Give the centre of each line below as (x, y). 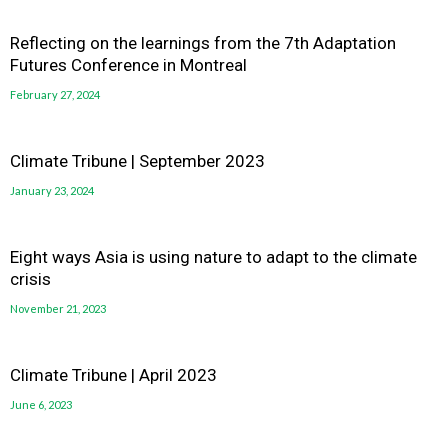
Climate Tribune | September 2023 (137, 160)
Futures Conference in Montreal (128, 64)
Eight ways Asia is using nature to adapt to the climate (213, 256)
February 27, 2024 (55, 94)
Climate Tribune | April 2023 (113, 374)
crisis (30, 278)
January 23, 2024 (52, 190)
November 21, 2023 (58, 308)
